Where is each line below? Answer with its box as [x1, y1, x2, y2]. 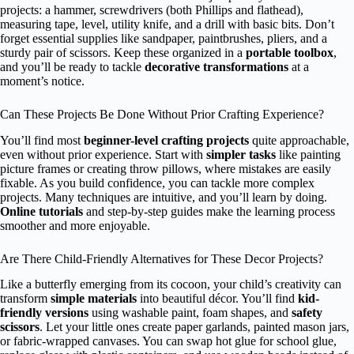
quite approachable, [249, 133, 349, 147]
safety [292, 306, 322, 320]
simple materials [51, 292, 137, 306]
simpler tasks [206, 147, 276, 161]
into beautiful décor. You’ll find [137, 292, 298, 306]
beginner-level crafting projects [84, 133, 249, 147]
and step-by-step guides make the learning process [83, 204, 335, 218]
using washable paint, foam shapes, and [88, 306, 292, 320]
